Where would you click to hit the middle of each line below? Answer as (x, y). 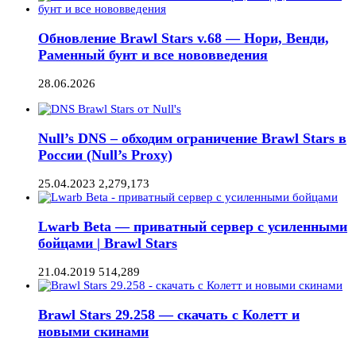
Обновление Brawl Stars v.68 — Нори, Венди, (184, 38)
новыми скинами (93, 332)
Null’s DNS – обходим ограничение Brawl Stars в (192, 138)
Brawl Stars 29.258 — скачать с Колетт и (169, 315)
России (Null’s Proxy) (105, 155)
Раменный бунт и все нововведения (153, 54)
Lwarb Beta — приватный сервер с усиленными (193, 226)
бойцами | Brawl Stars (108, 243)
